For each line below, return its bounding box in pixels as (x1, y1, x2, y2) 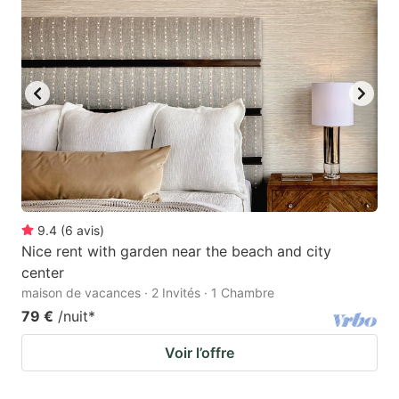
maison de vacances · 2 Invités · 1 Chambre (21, 284, 274, 300)
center (21, 263, 64, 281)
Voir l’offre (165, 343, 234, 362)
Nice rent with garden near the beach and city (21, 241, 331, 260)
